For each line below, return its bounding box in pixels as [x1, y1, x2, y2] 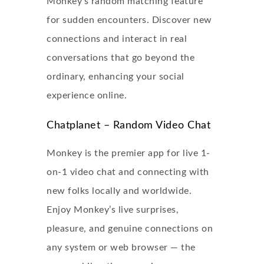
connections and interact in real [47, 34, 187, 44]
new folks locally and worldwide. [47, 186, 192, 196]
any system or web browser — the [47, 243, 196, 252]
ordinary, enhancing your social [47, 72, 184, 81]
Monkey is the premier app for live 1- [47, 148, 210, 158]
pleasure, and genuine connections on [47, 224, 213, 233]
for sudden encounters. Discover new [47, 15, 212, 25]
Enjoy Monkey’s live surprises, [47, 205, 179, 214]
